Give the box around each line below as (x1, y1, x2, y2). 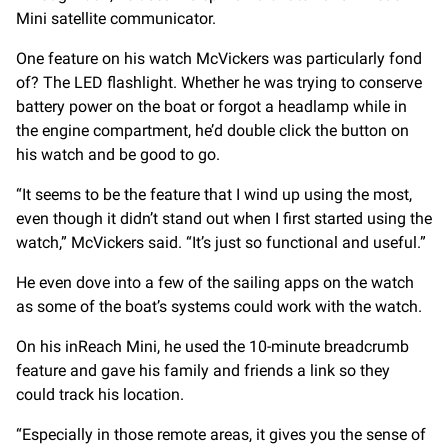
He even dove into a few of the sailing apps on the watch (16, 273, 414, 293)
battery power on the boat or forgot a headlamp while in (16, 97, 407, 117)
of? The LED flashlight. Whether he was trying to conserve (16, 73, 422, 93)
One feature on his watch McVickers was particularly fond (16, 49, 422, 69)
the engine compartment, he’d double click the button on (16, 121, 409, 141)
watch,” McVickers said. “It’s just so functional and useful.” (16, 233, 426, 253)
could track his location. (16, 385, 184, 405)
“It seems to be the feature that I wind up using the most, (16, 185, 412, 205)
